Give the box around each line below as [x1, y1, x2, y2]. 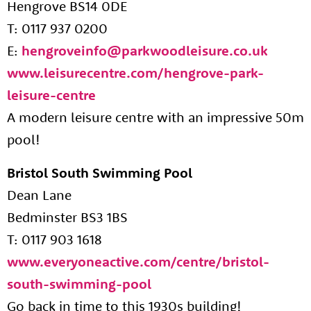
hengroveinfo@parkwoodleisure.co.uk [22, 42, 268, 59]
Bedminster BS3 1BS [7, 208, 128, 226]
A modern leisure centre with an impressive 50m [7, 108, 304, 126]
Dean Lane [7, 186, 72, 203]
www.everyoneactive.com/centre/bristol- [7, 253, 269, 270]
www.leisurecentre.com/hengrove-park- [7, 64, 264, 81]
